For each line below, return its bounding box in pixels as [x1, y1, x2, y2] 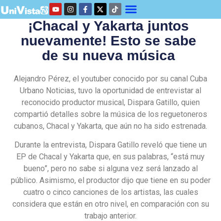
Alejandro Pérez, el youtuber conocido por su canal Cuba [14, 74, 207, 83]
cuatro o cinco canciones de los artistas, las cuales [23, 187, 198, 197]
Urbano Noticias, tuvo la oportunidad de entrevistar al [20, 85, 201, 95]
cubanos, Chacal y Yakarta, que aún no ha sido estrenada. [14, 121, 207, 131]
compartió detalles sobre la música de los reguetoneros [14, 109, 207, 119]
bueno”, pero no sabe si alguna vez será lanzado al [23, 163, 198, 173]
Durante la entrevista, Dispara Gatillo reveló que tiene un [14, 140, 207, 149]
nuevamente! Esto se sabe [20, 33, 196, 48]
